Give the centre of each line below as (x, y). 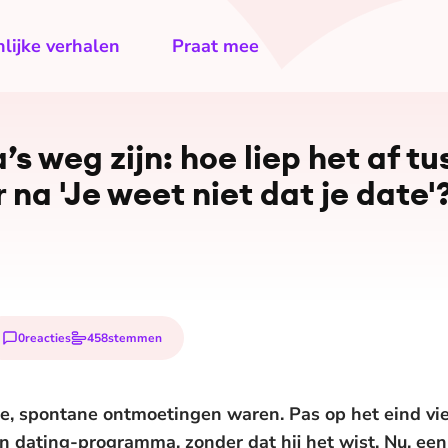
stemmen (135, 337)
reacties (48, 337)
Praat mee (215, 46)
